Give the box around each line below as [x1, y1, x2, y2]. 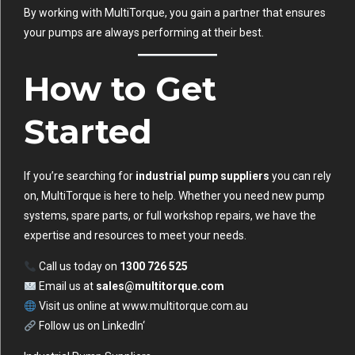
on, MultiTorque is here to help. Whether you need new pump [24, 189, 325, 203]
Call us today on [36, 260, 120, 273]
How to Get [24, 68, 216, 110]
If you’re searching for [24, 170, 136, 183]
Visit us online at [36, 300, 122, 313]
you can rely [269, 170, 331, 183]
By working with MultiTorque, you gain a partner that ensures [24, 6, 326, 20]
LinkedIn [101, 319, 143, 333]
